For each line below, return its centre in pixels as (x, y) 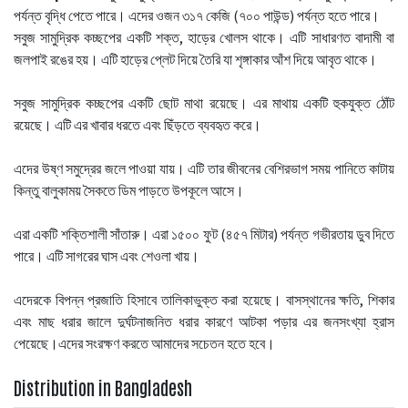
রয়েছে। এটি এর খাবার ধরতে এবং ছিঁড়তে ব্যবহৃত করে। (138, 124)
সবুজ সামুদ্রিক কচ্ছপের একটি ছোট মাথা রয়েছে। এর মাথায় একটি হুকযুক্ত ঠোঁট (204, 102)
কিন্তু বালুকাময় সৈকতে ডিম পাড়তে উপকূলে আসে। (129, 190)
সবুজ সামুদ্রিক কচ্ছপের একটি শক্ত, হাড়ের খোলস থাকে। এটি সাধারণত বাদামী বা (204, 37)
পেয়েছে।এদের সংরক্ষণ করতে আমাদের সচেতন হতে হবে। (144, 343)
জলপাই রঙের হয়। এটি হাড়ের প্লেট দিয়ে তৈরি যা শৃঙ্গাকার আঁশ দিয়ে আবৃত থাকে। (195, 59)
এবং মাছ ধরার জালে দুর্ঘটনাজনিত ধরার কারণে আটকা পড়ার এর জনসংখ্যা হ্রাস (204, 321)
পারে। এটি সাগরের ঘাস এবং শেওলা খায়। (107, 255)
